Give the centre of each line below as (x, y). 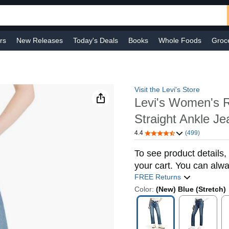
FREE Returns (159, 177)
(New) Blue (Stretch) (191, 189)
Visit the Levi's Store (167, 89)
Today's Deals (96, 40)
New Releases (40, 40)
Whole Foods (180, 40)
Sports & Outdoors (117, 60)
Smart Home (177, 60)
